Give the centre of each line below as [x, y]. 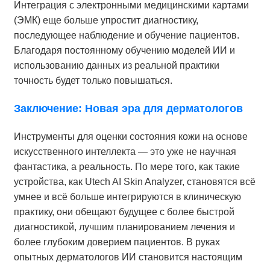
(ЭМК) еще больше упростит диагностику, [106, 20]
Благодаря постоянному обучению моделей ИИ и [124, 51]
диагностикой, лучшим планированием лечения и [124, 227]
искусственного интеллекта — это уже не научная [125, 152]
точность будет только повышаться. [93, 81]
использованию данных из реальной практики [116, 66]
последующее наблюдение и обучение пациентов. [126, 36]
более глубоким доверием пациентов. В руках [117, 242]
